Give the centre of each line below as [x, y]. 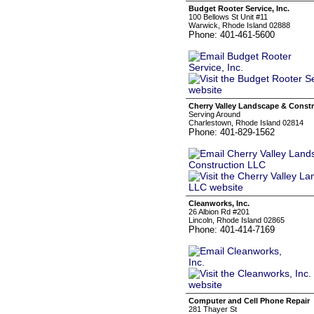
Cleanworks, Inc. [219, 203]
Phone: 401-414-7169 [232, 230]
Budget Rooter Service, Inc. [239, 8]
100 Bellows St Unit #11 [228, 17]
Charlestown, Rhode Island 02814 [246, 123]
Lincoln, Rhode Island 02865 [237, 220]
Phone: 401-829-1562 [232, 132]
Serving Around [214, 114]
